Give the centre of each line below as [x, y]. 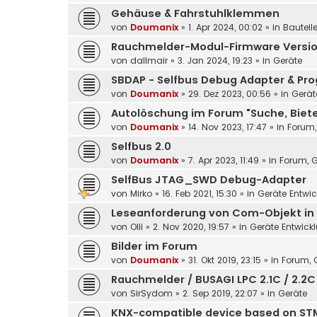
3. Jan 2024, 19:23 [215, 61]
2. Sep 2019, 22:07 [220, 294]
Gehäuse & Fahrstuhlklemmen [195, 14]
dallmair [149, 61]
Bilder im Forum [154, 247]
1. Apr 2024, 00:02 [225, 28]
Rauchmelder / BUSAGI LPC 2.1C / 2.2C [213, 280]
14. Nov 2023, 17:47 [227, 127]
